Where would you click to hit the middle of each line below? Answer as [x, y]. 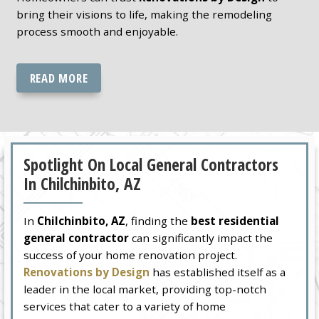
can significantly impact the [201, 238]
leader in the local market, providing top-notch [145, 289]
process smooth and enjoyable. [97, 31]
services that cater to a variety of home [125, 307]
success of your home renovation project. [131, 255]
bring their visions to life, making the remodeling [144, 14]
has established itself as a [218, 272]
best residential [235, 221]
